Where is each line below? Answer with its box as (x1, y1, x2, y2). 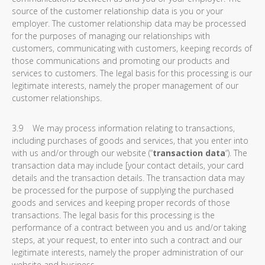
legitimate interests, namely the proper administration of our (12, 247, 243, 258)
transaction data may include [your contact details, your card (12, 160, 244, 171)
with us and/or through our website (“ (12, 147, 153, 159)
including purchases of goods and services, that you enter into (12, 135, 248, 146)
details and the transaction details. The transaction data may (12, 172, 244, 183)
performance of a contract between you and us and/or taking (12, 222, 246, 233)
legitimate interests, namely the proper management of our (12, 80, 238, 91)
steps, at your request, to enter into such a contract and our (12, 234, 242, 245)
